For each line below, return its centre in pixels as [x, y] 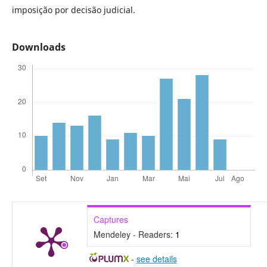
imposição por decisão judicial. [73, 10]
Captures [111, 220]
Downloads [38, 47]
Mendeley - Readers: [134, 235]
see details [156, 259]
